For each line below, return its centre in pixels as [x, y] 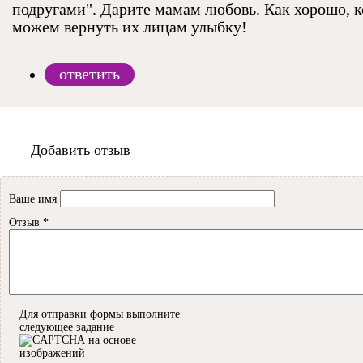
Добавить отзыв [81, 150]
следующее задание [66, 327]
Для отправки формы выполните [99, 314]
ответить [90, 75]
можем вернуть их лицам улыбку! [130, 28]
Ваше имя [34, 199]
